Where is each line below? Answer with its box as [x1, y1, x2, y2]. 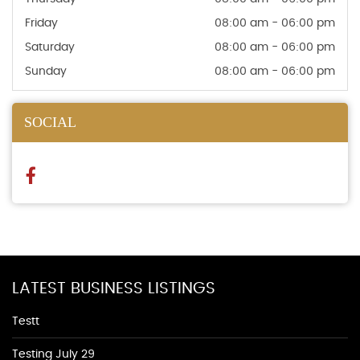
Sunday [25, 66, 67, 78]
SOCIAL [24, 114, 76, 131]
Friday [25, 18, 58, 30]
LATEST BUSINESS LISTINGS [12, 280, 215, 297]
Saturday [25, 42, 75, 54]
